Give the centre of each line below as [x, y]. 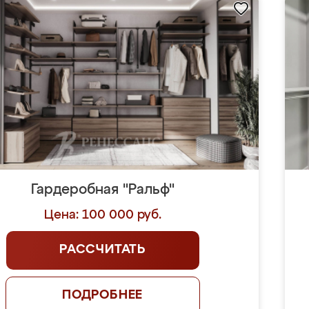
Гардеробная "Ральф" [102, 190]
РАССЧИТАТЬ [103, 250]
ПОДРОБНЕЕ [102, 295]
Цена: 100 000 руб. [102, 215]
